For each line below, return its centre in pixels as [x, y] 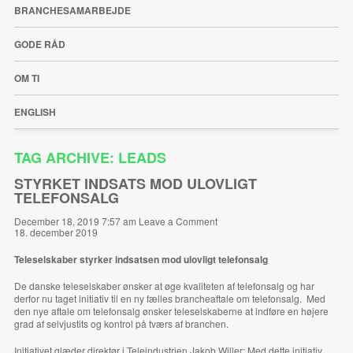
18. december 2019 [56, 232]
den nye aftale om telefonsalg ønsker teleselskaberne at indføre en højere [171, 310]
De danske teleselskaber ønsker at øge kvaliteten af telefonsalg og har [164, 285]
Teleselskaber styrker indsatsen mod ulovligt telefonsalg [141, 259]
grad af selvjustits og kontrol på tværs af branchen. [121, 323]
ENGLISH [35, 111]
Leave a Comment [178, 221]
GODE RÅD [39, 44]
